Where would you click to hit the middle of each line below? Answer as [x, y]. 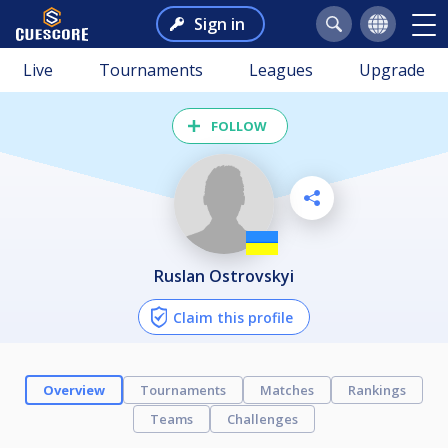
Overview [74, 389]
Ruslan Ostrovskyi [229, 275]
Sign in [219, 24]
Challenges [262, 418]
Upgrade [392, 70]
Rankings [377, 389]
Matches [287, 389]
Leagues [281, 70]
